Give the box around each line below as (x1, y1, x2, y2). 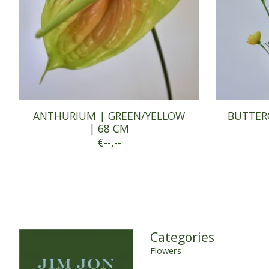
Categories (150, 228, 214, 246)
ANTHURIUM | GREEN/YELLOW (33, 108, 186, 123)
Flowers (150, 244, 181, 256)
